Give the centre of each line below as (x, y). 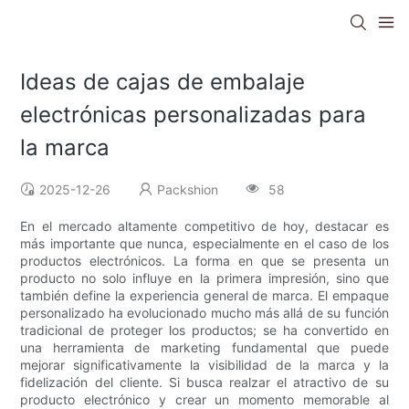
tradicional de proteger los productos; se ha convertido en (204, 330)
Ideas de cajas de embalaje (163, 82)
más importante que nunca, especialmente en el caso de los (204, 244)
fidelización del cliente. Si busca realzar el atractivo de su (204, 383)
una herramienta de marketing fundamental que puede (204, 348)
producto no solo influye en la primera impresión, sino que (204, 278)
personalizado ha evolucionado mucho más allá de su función (204, 313)
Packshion (188, 190)
